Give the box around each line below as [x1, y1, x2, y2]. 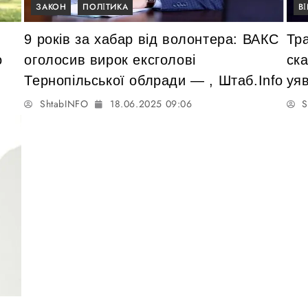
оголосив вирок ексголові [24, 52, 196, 68]
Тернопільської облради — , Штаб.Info [24, 73, 283, 89]
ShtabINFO [39, 97, 89, 111]
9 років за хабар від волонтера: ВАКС [24, 32, 279, 47]
